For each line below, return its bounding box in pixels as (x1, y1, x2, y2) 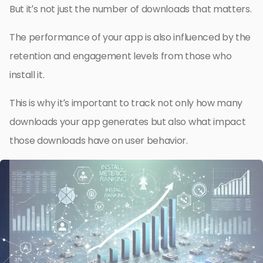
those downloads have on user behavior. (9, 133, 188, 147)
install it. (9, 68, 45, 82)
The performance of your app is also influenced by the (9, 30, 251, 44)
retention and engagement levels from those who (9, 49, 232, 63)
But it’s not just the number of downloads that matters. (9, 2, 252, 16)
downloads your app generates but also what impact (9, 114, 246, 129)
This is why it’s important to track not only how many (9, 96, 243, 110)
